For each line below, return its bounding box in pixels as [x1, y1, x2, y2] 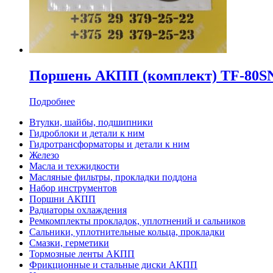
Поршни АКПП [29, 194, 96, 205]
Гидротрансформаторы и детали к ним [29, 139, 190, 150]
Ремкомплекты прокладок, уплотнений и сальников [29, 216, 246, 227]
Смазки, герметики [29, 238, 109, 249]
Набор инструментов [29, 183, 117, 194]
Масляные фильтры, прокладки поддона [29, 172, 197, 183]
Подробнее [29, 96, 75, 107]
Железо [29, 150, 59, 161]
